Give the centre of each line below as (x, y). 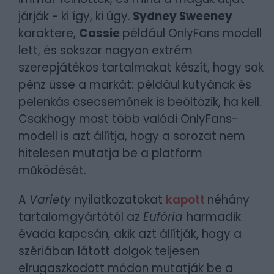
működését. (52, 170)
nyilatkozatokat (120, 200)
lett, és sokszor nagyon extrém (106, 50)
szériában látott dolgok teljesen (109, 251)
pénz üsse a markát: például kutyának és (135, 85)
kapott (187, 200)
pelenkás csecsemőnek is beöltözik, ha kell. (140, 102)
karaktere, (49, 33)
